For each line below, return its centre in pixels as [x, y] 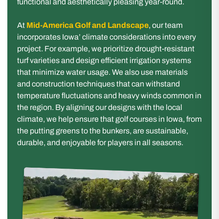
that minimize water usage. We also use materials [102, 72]
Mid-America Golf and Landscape [88, 25]
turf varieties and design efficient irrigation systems [104, 60]
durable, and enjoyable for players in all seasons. [100, 142]
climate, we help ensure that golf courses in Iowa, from [109, 119]
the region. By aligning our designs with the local [100, 107]
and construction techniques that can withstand [99, 84]
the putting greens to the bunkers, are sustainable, [103, 131]
